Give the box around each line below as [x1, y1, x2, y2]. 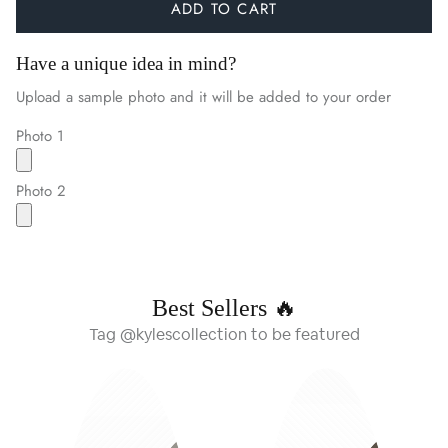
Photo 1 [16, 124, 64, 147]
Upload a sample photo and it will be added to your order [16, 85, 391, 108]
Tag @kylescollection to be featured [88, 326, 360, 343]
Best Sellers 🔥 [151, 294, 297, 321]
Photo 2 [16, 179, 66, 202]
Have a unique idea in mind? [16, 52, 236, 74]
